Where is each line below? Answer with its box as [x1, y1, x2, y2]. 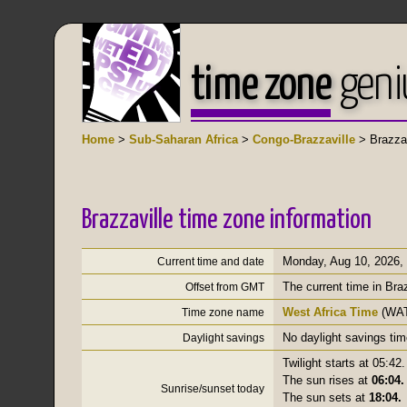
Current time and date [157, 254, 264, 267]
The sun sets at [283, 390, 369, 404]
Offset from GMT [185, 280, 264, 293]
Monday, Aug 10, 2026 [283, 253, 400, 268]
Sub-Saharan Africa [129, 133, 238, 146]
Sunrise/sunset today [161, 382, 264, 394]
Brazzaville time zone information [82, 207, 372, 233]
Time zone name [182, 305, 264, 318]
